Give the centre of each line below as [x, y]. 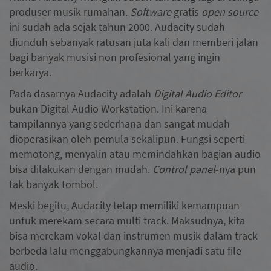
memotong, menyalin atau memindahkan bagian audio [135, 154]
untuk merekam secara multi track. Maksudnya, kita [127, 220]
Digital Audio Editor [196, 93]
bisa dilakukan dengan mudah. [81, 169]
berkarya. [31, 72]
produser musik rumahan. [70, 11]
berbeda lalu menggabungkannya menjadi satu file [125, 250]
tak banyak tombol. [55, 184]
